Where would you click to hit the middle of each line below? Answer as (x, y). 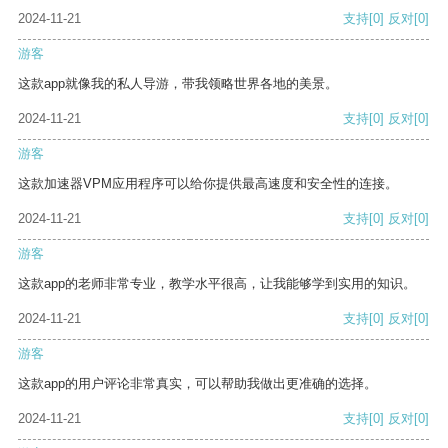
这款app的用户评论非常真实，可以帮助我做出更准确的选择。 (197, 384)
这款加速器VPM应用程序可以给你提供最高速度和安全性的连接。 (208, 184)
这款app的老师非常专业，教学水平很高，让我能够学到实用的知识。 (217, 284)
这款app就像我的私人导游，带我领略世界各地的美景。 (178, 84)
